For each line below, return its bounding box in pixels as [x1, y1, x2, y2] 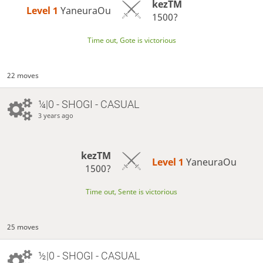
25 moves [7, 222, 39, 232]
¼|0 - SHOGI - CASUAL [38, 98, 139, 111]
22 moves [7, 70, 39, 81]
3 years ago [38, 111, 73, 120]
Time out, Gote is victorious [87, 35, 176, 46]
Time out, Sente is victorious [86, 187, 177, 197]
